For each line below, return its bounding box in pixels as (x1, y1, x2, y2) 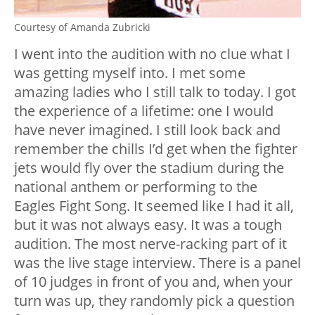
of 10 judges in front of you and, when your (14, 271, 292, 291)
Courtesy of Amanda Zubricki (14, 20, 150, 34)
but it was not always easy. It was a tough (14, 214, 282, 234)
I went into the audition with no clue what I (14, 44, 290, 63)
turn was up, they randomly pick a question (14, 290, 295, 310)
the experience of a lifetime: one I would (14, 101, 274, 120)
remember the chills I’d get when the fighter (14, 139, 297, 158)
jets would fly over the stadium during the (14, 157, 284, 177)
